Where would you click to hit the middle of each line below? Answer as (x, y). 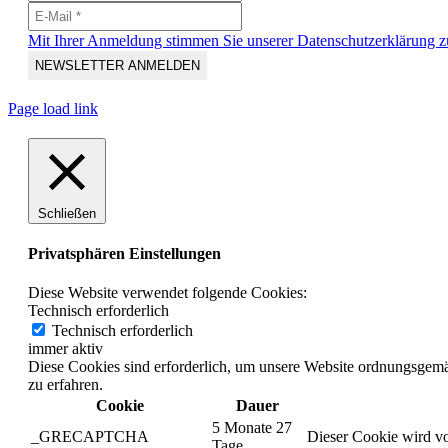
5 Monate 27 (252, 428)
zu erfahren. (65, 385)
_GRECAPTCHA (90, 437)
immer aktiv (65, 349)
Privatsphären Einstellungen (124, 254)
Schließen (67, 213)
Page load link (53, 108)
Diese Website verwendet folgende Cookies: (167, 293)
